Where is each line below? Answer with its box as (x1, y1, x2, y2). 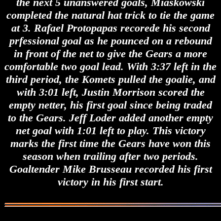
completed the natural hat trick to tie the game (6, 9, 215, 22)
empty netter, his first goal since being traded (9, 99, 212, 111)
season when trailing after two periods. (23, 150, 198, 163)
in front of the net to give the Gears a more (14, 47, 207, 60)
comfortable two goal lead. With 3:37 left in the (4, 60, 217, 73)
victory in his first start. (57, 176, 164, 188)
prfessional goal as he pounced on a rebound (9, 35, 212, 47)
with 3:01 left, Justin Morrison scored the (16, 86, 205, 99)
